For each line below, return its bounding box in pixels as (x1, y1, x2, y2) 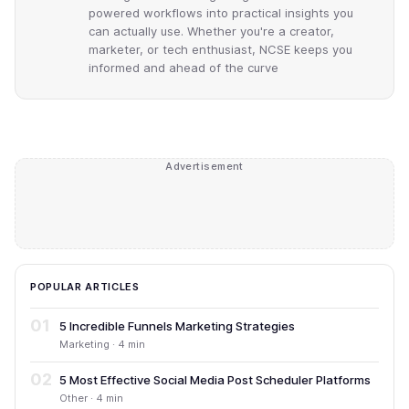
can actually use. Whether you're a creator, (89, 23, 334, 38)
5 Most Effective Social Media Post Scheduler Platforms (59, 372, 371, 387)
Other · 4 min (59, 391, 123, 404)
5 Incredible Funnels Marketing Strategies (59, 318, 295, 333)
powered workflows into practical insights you (89, 5, 353, 20)
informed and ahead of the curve (89, 59, 278, 75)
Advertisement (165, 159, 244, 173)
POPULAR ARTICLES (30, 279, 140, 293)
